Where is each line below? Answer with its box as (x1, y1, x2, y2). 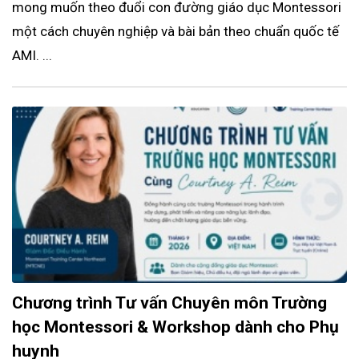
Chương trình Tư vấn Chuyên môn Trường (12, 293, 327, 313)
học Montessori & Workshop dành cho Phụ (12, 317, 339, 337)
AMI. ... (12, 47, 52, 64)
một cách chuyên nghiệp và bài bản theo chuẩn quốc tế (12, 23, 339, 40)
